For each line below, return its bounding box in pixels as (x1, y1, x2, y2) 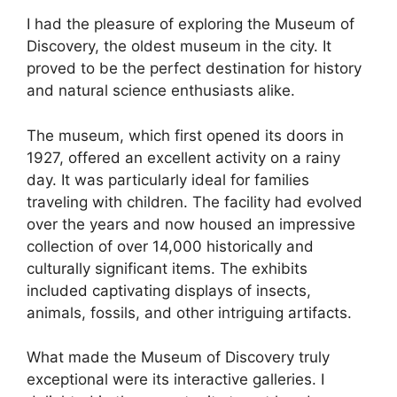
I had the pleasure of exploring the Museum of (27, 15, 354, 34)
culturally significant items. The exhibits (27, 259, 307, 277)
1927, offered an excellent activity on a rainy (27, 148, 340, 167)
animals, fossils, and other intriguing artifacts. (27, 303, 352, 322)
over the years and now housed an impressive (27, 214, 355, 233)
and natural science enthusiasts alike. (27, 82, 295, 100)
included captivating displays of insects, (27, 281, 311, 300)
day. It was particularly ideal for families (27, 170, 309, 189)
